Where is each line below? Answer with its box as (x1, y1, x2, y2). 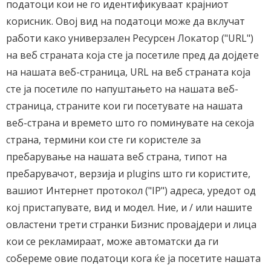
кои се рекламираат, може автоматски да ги (6, 235, 218, 248)
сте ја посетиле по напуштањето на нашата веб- (6, 82, 238, 96)
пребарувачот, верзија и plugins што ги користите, (6, 167, 250, 180)
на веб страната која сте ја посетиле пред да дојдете (6, 48, 259, 62)
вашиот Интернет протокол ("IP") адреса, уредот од (6, 184, 256, 197)
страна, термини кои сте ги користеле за (6, 133, 201, 146)
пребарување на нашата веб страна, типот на (6, 150, 227, 163)
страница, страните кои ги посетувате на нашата (6, 99, 243, 113)
